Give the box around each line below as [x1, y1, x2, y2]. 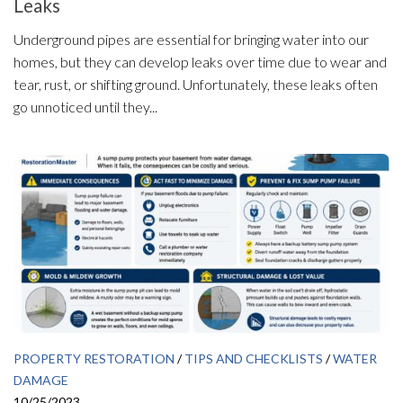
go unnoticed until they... [13, 98, 157, 116]
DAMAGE [13, 372, 68, 389]
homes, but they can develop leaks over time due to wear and [13, 53, 387, 71]
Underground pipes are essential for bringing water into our [13, 31, 369, 49]
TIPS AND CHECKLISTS [184, 351, 323, 367]
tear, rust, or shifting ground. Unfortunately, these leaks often [13, 76, 378, 94]
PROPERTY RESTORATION [13, 351, 175, 367]
